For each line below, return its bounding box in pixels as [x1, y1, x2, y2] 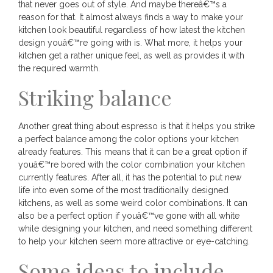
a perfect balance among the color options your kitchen [18, 134, 239, 144]
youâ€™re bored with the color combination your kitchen [18, 160, 245, 170]
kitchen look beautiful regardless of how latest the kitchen [18, 25, 245, 35]
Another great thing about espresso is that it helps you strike [18, 121, 255, 132]
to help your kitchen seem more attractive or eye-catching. [18, 236, 250, 247]
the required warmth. [18, 63, 100, 74]
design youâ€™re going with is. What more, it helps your [18, 38, 243, 48]
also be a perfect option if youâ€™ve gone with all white [18, 211, 239, 221]
